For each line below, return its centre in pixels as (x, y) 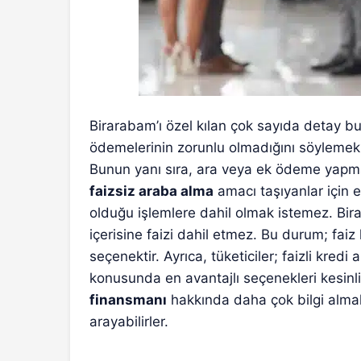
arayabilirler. (129, 321)
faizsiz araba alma (152, 191)
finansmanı (128, 299)
